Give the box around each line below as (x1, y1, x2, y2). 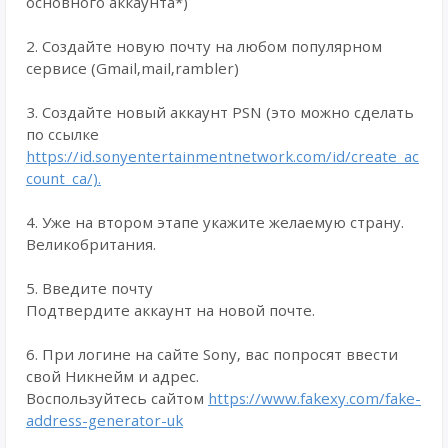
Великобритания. (26, 234, 156, 254)
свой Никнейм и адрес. (26, 366, 199, 386)
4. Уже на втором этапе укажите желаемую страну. (26, 212, 404, 232)
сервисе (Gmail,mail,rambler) (26, 58, 239, 78)
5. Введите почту (26, 278, 153, 298)
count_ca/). (26, 168, 101, 188)
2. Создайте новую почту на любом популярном (26, 36, 382, 56)
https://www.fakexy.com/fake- (208, 388, 421, 408)
